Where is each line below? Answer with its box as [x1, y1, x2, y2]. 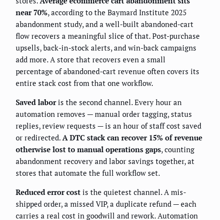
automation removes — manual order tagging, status [16, 109, 192, 119]
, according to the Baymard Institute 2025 [48, 7, 187, 17]
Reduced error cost [16, 187, 81, 197]
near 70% [16, 7, 48, 17]
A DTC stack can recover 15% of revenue [62, 132, 202, 142]
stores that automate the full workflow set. [16, 167, 160, 178]
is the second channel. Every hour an [56, 97, 182, 107]
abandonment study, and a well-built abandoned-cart [16, 19, 193, 29]
